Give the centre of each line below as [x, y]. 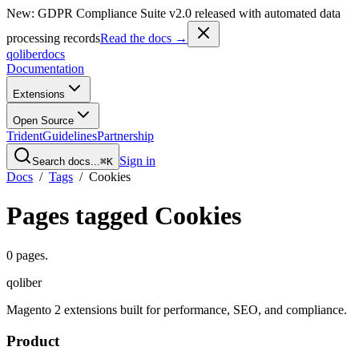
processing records [53, 38]
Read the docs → [144, 38]
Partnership [125, 136]
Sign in [137, 161]
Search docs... [66, 161]
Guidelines [70, 136]
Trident [24, 136]
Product [33, 341]
